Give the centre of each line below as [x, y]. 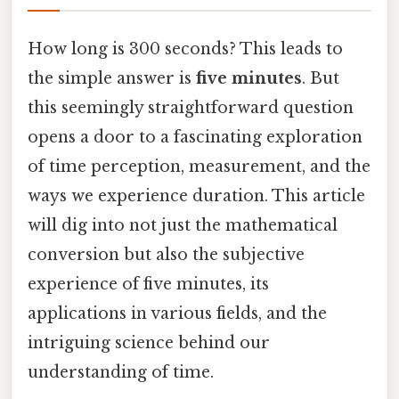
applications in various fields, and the [177, 313]
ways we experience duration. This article [196, 195]
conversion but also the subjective [166, 254]
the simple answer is [112, 78]
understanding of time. [121, 372]
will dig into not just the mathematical [183, 225]
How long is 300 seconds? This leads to [185, 49]
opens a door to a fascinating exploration [195, 137]
